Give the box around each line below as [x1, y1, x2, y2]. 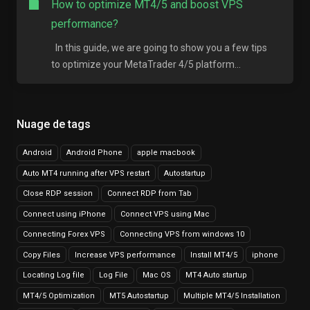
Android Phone [66, 148, 122, 157]
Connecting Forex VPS [23, 230, 105, 239]
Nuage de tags [11, 118, 91, 131]
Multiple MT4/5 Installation [183, 291, 280, 300]
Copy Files [23, 250, 60, 259]
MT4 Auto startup [185, 271, 247, 280]
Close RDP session [23, 189, 93, 198]
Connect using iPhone [23, 209, 106, 219]
